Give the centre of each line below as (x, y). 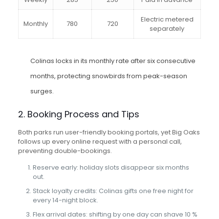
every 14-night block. (65, 200)
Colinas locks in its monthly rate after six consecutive (113, 61)
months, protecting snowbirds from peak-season (109, 76)
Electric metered (167, 19)
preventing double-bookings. (65, 151)
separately (167, 28)
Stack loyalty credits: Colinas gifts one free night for (113, 191)
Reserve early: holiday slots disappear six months (111, 167)
